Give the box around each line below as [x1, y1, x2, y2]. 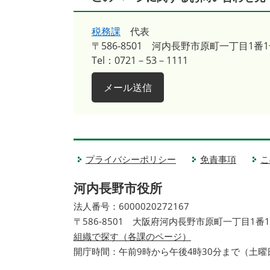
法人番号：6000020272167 [74, 200, 189, 212]
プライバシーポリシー [86, 153, 176, 165]
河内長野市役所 [74, 180, 162, 196]
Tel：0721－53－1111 [92, 54, 188, 67]
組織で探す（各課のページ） [74, 230, 191, 242]
